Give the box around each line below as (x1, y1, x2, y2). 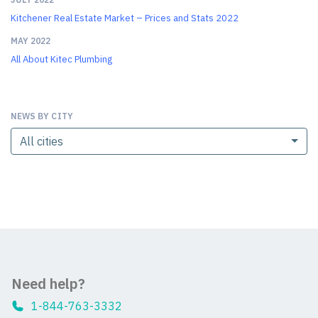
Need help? (11, 273, 85, 293)
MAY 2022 (11, 35, 51, 46)
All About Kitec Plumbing (11, 53, 112, 65)
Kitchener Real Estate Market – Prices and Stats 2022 (11, 11, 238, 24)
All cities (20, 133, 63, 148)
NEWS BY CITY (11, 110, 73, 121)
